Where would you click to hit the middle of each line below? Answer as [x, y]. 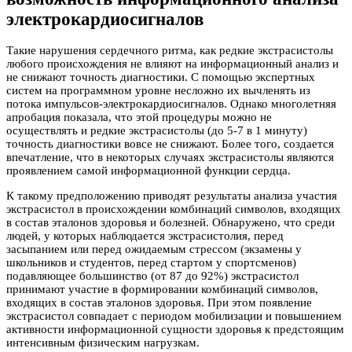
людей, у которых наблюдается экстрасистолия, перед [145, 236]
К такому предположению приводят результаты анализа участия [172, 196]
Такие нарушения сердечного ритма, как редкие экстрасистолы [170, 51]
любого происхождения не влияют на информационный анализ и [172, 64]
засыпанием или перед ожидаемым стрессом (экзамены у [154, 249]
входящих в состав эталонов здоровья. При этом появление [159, 303]
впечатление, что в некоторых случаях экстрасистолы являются [170, 158]
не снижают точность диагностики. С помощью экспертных [161, 77]
